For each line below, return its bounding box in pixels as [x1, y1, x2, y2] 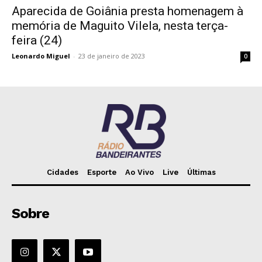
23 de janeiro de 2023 [78, 51, 145, 61]
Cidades [46, 168, 78, 177]
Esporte [87, 168, 116, 177]
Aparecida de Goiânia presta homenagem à [12, 4, 243, 19]
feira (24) [12, 33, 62, 48]
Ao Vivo [125, 168, 154, 177]
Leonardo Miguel [12, 51, 70, 61]
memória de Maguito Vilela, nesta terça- [12, 19, 228, 33]
